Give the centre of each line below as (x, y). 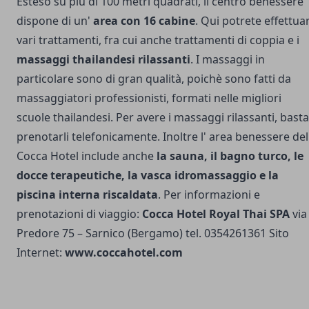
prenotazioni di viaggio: (79, 213)
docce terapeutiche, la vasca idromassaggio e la (148, 175)
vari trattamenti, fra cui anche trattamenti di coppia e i (158, 40)
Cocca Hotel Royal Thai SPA (216, 213)
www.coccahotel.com (124, 252)
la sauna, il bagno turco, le (230, 156)
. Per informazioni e (209, 194)
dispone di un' (53, 20)
